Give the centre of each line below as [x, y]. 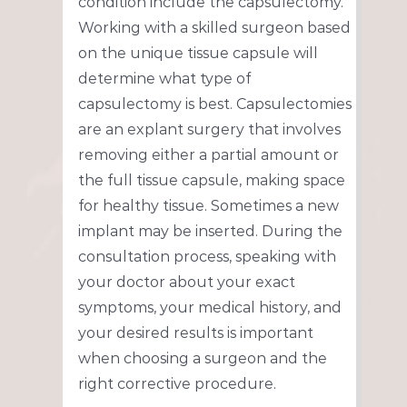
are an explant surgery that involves [209, 130]
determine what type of [164, 79]
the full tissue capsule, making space [211, 181]
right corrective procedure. [177, 384]
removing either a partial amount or [208, 155]
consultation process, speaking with [207, 257]
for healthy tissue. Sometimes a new [208, 206]
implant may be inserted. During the [210, 232]
